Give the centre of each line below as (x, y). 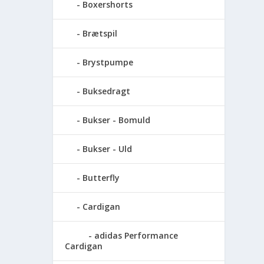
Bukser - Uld (108, 149)
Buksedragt (107, 91)
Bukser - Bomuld (117, 120)
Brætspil (100, 34)
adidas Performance (136, 236)
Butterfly (101, 178)
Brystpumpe (108, 62)
